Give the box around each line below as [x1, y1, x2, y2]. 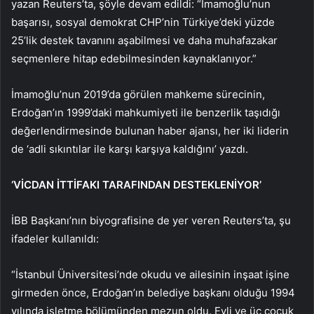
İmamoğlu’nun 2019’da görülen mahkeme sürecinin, [11, 88, 265, 102]
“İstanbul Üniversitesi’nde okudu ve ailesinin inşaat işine [11, 268, 289, 282]
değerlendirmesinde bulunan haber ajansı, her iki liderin [11, 124, 289, 138]
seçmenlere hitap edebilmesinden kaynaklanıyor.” [11, 52, 257, 66]
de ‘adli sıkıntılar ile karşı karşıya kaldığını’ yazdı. [11, 142, 248, 156]
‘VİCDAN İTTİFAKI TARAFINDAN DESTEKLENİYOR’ [11, 178, 261, 192]
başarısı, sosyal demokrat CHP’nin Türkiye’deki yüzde [11, 15, 275, 29]
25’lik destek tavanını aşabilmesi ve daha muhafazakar [11, 34, 278, 48]
